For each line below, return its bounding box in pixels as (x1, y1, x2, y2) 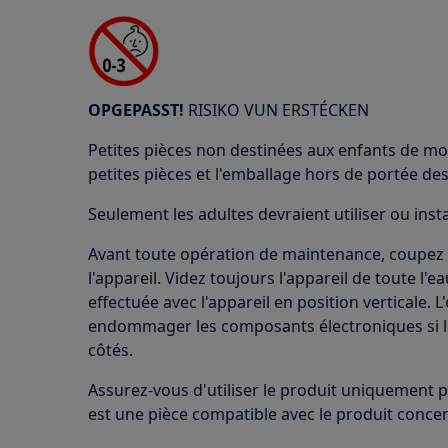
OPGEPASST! (88, 99, 184, 121)
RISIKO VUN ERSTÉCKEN (184, 99, 369, 121)
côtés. (88, 339, 133, 361)
